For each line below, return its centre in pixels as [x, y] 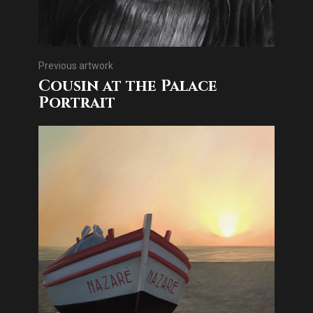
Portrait [77, 103]
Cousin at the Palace [128, 86]
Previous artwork [76, 65]
